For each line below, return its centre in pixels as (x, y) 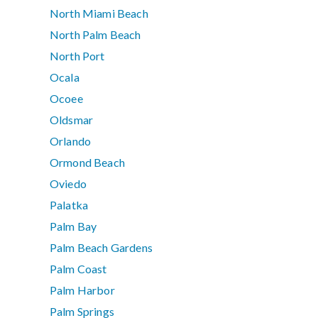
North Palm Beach (95, 35)
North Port (77, 56)
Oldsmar (72, 120)
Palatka (69, 205)
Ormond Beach (87, 163)
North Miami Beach (99, 13)
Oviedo (68, 184)
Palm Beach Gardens (101, 248)
